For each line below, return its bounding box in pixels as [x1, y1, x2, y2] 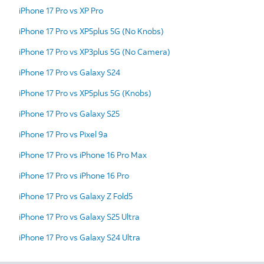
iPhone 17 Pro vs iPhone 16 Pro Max [19, 148, 147, 160]
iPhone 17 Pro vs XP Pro [19, 4, 103, 16]
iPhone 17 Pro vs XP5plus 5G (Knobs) [19, 87, 151, 98]
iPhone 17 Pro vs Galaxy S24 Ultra [19, 231, 140, 243]
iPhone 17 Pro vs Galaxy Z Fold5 [19, 190, 133, 202]
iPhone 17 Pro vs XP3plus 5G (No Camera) [19, 45, 170, 57]
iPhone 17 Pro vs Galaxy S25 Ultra [19, 210, 140, 222]
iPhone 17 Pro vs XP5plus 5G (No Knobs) [19, 25, 164, 37]
